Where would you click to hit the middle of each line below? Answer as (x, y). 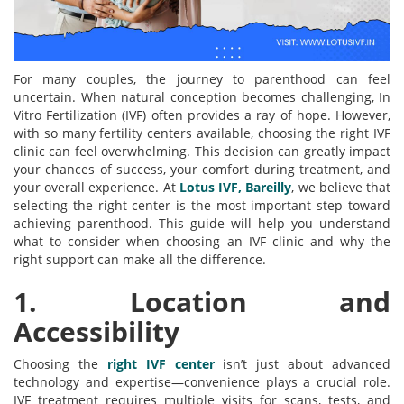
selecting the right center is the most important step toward (202, 206)
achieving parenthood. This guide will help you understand (202, 224)
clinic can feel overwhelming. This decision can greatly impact (202, 151)
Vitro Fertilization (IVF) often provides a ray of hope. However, (202, 115)
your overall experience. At (96, 188)
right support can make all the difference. (140, 260)
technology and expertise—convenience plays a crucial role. (202, 382)
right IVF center (156, 364)
